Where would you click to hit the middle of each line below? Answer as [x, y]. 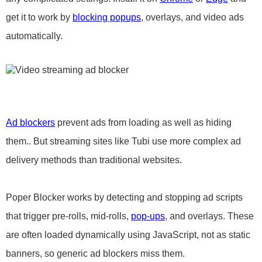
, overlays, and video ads [192, 17]
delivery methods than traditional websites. [94, 160]
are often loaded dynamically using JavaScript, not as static [128, 235]
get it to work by [39, 17]
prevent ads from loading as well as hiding [143, 123]
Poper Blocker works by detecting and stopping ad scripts [124, 197]
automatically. [34, 36]
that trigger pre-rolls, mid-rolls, [68, 216]
